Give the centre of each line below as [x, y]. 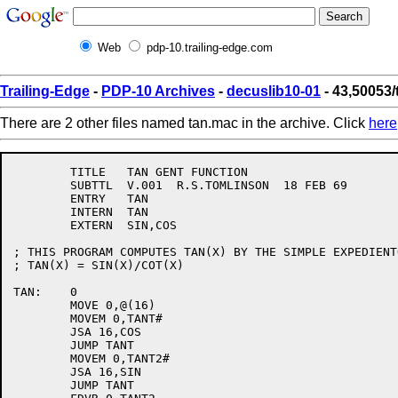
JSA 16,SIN [42, 372]
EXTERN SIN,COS [42, 225]
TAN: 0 [28, 292]
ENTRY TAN [42, 199]
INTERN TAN [42, 212]
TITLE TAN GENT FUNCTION [42, 172]
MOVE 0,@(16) [42, 305]
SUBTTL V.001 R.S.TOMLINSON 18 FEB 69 [42, 185]
